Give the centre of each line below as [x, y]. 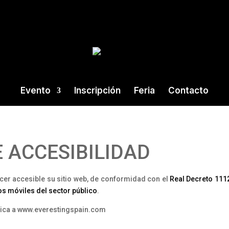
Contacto [188, 91]
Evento [36, 91]
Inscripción [97, 91]
